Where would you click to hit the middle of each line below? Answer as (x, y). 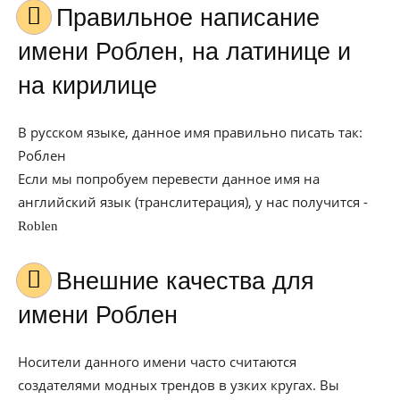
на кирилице (87, 86)
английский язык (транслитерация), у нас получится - (193, 202)
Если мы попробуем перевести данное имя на (169, 179)
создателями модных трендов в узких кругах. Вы (179, 385)
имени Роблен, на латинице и (184, 52)
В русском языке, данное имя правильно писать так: (190, 132)
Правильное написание (65, 18)
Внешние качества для (64, 281)
